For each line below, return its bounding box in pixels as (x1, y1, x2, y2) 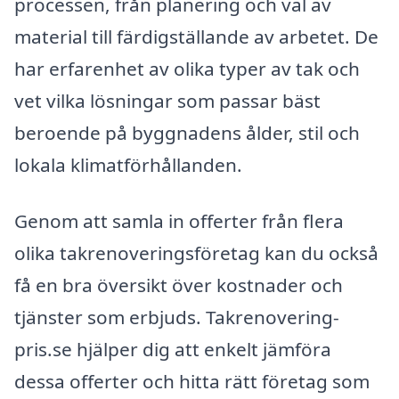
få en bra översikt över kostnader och (14, 273, 343, 298)
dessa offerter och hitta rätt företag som (14, 369, 370, 395)
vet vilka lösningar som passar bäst (14, 87, 321, 113)
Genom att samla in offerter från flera (14, 208, 344, 234)
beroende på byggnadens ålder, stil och (14, 119, 360, 145)
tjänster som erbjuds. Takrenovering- (14, 305, 339, 330)
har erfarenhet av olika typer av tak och (14, 55, 360, 81)
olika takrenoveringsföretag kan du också (14, 240, 379, 266)
